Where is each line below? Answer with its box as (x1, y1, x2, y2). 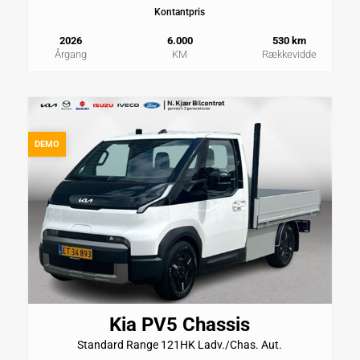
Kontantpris (154, 6, 206, 18)
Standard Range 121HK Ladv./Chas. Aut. (77, 338, 283, 353)
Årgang (54, 47, 87, 60)
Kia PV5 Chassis (109, 313, 251, 337)
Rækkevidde (262, 47, 317, 60)
